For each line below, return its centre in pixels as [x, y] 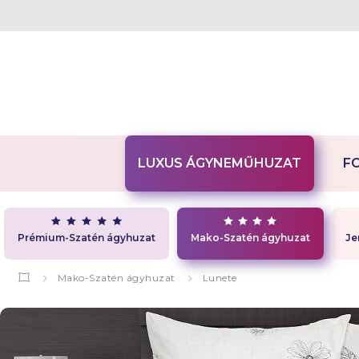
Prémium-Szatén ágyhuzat [86, 238]
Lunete [220, 278]
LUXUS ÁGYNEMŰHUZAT [220, 163]
